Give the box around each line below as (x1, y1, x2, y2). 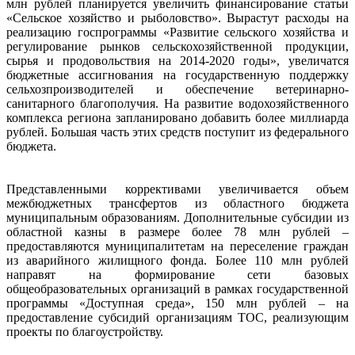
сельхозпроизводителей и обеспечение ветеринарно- (6, 82, 349, 96)
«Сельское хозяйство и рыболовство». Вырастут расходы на (6, 10, 349, 25)
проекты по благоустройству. (6, 324, 163, 338)
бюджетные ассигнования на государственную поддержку (6, 67, 349, 82)
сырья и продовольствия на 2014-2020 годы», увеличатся (6, 53, 349, 67)
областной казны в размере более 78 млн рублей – (6, 224, 349, 239)
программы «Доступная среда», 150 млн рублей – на (6, 296, 349, 310)
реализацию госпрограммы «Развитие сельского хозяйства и (6, 25, 349, 39)
